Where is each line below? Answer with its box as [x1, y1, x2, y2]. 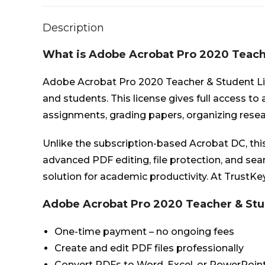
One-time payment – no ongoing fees [54, 226, 234, 237]
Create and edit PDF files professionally [54, 243, 244, 254]
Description [43, 21, 104, 34]
